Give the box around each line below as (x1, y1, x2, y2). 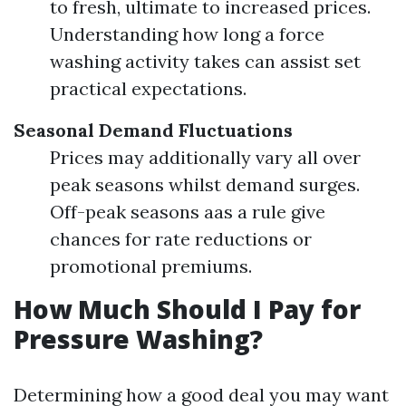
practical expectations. (50, 77, 246, 100)
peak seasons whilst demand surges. (50, 173, 360, 196)
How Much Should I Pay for (14, 292, 361, 326)
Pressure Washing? (14, 322, 263, 356)
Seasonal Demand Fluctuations (14, 119, 293, 141)
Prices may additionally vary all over (50, 146, 361, 169)
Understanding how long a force (50, 23, 324, 45)
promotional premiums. (50, 255, 252, 277)
